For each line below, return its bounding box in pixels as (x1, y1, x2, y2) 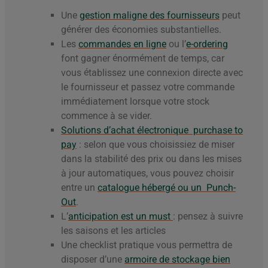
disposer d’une (61, 254, 124, 266)
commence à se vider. (61, 110, 152, 122)
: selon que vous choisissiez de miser (77, 139, 234, 151)
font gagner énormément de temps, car (61, 53, 224, 65)
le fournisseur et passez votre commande (61, 81, 234, 93)
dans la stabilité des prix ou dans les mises (61, 153, 242, 165)
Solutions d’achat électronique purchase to (61, 124, 243, 136)
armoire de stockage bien (124, 254, 230, 266)
